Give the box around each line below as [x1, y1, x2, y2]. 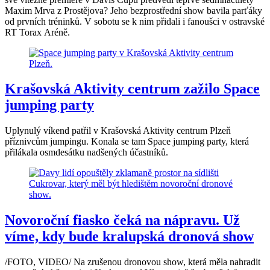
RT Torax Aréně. [5, 27, 70, 37]
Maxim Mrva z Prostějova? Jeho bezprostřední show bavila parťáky [5, 5, 262, 16]
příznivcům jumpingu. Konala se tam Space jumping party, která [5, 136, 249, 147]
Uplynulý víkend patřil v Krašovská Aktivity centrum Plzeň [5, 125, 231, 136]
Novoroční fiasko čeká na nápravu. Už [5, 212, 240, 228]
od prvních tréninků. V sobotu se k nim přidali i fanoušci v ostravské [5, 16, 265, 27]
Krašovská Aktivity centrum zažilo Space [5, 81, 260, 97]
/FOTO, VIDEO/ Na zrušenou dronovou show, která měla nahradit [5, 257, 260, 268]
